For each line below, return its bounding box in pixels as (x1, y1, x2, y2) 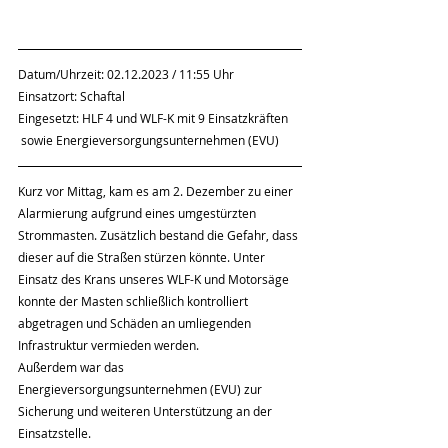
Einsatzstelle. (18, 425, 91, 441)
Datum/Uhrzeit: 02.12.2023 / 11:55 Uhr (18, 66, 234, 82)
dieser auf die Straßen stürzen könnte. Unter (18, 249, 268, 265)
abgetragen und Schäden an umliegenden (18, 315, 254, 331)
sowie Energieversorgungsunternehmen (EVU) (18, 132, 279, 148)
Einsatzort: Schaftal (18, 88, 125, 104)
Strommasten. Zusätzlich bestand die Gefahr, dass (18, 227, 301, 243)
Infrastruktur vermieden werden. (18, 337, 202, 353)
